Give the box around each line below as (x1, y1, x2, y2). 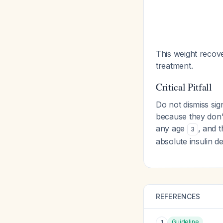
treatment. (156, 61, 193, 71)
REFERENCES (156, 192, 201, 201)
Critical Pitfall (156, 80, 212, 94)
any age (156, 123, 187, 133)
